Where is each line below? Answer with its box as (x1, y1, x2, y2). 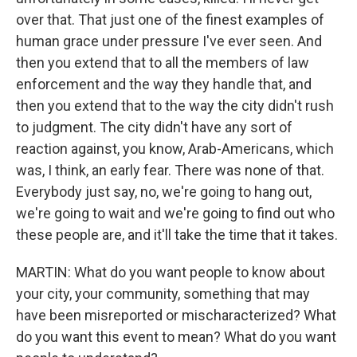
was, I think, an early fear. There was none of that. (16, 162, 324, 178)
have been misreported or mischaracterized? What (16, 307, 336, 324)
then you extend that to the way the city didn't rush (16, 97, 334, 114)
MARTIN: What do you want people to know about (16, 264, 325, 280)
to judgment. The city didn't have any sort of (16, 119, 292, 135)
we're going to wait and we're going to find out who (16, 205, 335, 222)
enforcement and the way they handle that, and (16, 76, 312, 92)
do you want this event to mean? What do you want (16, 328, 336, 345)
